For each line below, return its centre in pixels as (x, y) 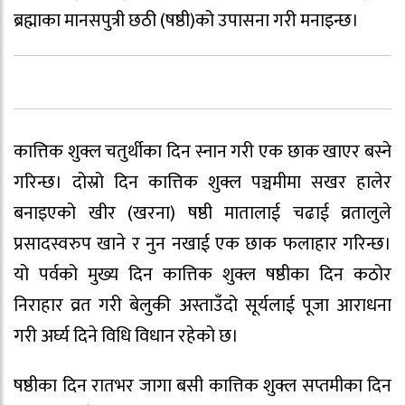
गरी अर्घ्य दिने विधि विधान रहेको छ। (126, 337)
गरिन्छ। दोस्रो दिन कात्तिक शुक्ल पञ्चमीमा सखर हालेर (202, 183)
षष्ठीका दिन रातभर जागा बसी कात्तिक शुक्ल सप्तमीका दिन (202, 386)
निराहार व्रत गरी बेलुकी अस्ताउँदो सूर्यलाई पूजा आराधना (202, 306)
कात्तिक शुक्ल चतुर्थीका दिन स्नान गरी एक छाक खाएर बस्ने (202, 152)
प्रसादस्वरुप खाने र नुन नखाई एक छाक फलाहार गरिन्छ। (202, 245)
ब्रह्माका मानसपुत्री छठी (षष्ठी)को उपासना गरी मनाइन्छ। (186, 21)
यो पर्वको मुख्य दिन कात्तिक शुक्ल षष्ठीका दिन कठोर (202, 275)
